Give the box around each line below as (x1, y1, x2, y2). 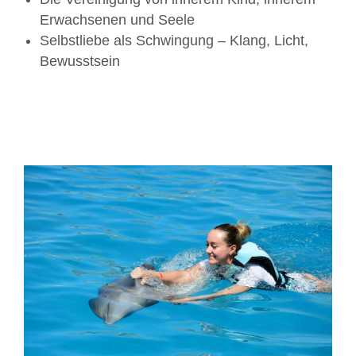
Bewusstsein (40, 53, 120, 70)
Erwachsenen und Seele (40, 12, 195, 29)
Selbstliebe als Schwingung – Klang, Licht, (40, 33, 308, 49)
